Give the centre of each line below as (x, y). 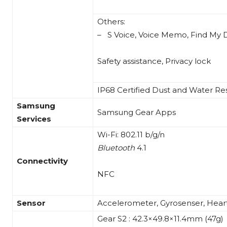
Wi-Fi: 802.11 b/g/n (131, 135)
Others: (111, 22)
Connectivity (42, 161)
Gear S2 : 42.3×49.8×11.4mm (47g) (160, 219)
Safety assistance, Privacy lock (154, 61)
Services (34, 119)
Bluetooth (116, 148)
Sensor (31, 203)
